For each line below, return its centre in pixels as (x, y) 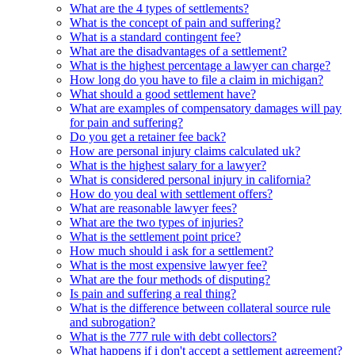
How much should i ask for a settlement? (172, 250)
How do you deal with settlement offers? (171, 193)
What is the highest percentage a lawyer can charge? (200, 65)
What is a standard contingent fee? (155, 36)
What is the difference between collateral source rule (200, 307)
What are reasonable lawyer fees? (153, 208)
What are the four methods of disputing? (170, 279)
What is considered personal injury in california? (190, 179)
